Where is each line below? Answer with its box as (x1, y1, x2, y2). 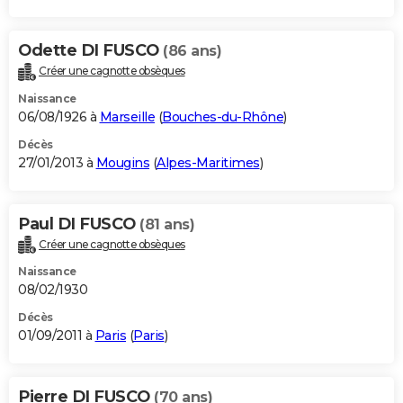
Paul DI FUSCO (18, 213, 139, 234)
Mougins (95, 154, 149, 171)
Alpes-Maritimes (157, 154, 260, 171)
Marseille (99, 108, 155, 125)
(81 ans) (139, 215, 194, 233)
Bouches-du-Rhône (162, 108, 283, 125)
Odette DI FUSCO (18, 40, 163, 60)
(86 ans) (163, 41, 221, 59)
